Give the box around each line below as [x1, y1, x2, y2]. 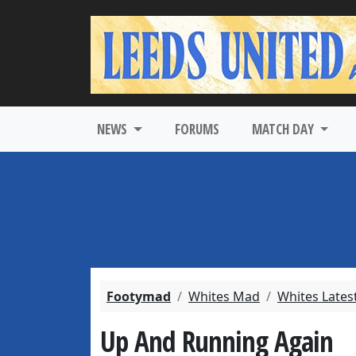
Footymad [106, 288, 171, 305]
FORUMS [174, 120, 219, 138]
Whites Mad [188, 288, 260, 305]
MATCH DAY [251, 120, 317, 138]
